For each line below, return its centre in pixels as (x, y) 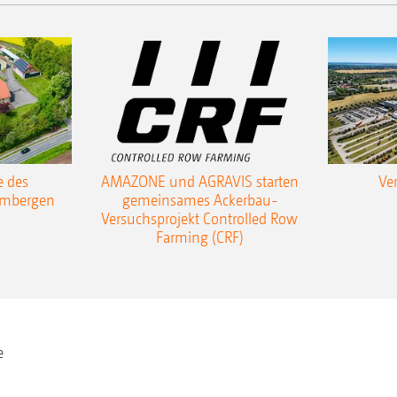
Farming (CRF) (199, 237)
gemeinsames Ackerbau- (199, 200)
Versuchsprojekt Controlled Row (199, 219)
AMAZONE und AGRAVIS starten (199, 182)
